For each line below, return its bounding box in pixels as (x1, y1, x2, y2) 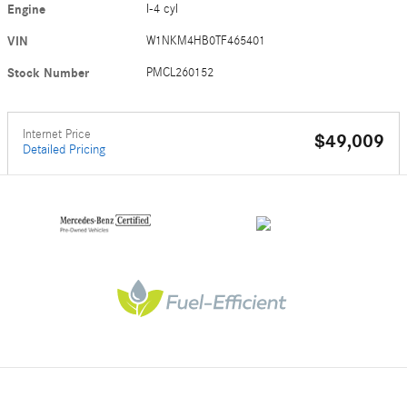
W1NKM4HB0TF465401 (146, 33, 266, 48)
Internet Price (23, 126, 91, 142)
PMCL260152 (146, 65, 214, 80)
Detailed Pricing (23, 141, 105, 157)
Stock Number (7, 65, 89, 81)
